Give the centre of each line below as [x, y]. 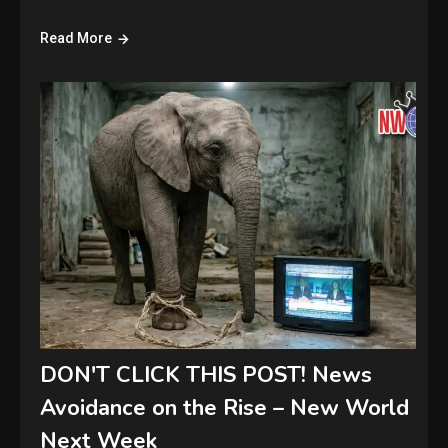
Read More [76, 38]
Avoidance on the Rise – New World [225, 408]
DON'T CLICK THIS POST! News [206, 375]
